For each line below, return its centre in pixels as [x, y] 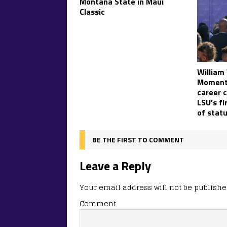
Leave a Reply [115, 165]
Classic [92, 11]
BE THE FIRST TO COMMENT [138, 139]
